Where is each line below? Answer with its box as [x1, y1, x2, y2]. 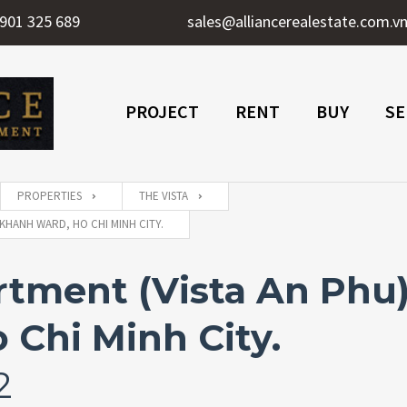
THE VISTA [139, 188, 188, 204]
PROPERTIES [17, 188, 82, 204]
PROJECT [125, 99, 199, 123]
